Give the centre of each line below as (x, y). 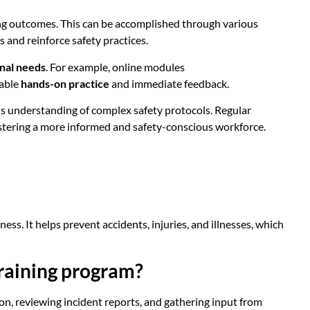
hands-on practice (65, 83)
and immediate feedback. (169, 83)
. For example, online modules (115, 66)
